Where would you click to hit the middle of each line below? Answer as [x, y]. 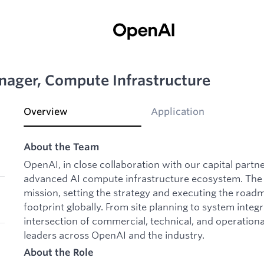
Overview [46, 112]
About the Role [59, 253]
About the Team [61, 147]
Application [178, 112]
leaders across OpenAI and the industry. [114, 235]
